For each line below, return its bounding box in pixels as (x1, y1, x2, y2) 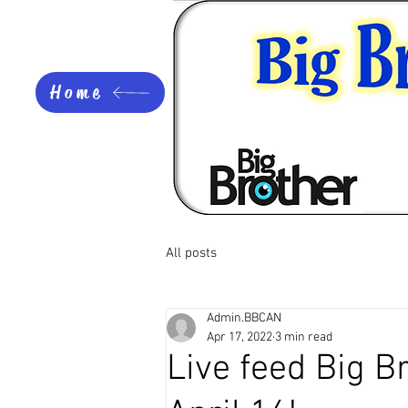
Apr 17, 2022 (207, 330, 272, 345)
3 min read (275, 330, 332, 345)
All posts (166, 244, 217, 261)
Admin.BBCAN (207, 311, 281, 326)
